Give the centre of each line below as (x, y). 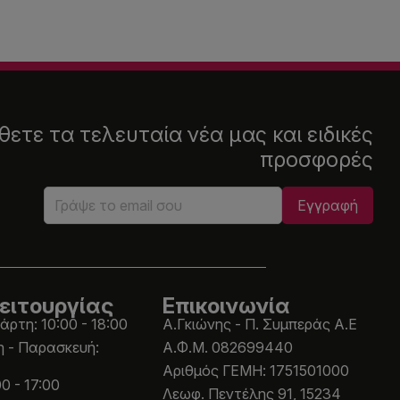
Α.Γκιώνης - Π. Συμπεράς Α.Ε (260, 324)
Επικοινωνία (227, 305)
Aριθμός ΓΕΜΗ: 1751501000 (256, 370)
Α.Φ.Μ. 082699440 (228, 347)
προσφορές (317, 159)
